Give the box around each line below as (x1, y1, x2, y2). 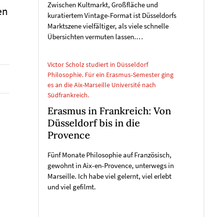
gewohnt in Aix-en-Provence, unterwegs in (47, 161, 174, 170)
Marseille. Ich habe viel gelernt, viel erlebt (47, 172, 171, 181)
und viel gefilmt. (47, 183, 96, 191)
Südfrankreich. (47, 91, 89, 99)
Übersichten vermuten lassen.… (47, 32, 143, 41)
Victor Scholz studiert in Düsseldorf (47, 60, 148, 69)
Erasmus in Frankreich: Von (47, 105, 171, 117)
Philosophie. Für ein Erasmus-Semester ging (47, 70, 173, 79)
